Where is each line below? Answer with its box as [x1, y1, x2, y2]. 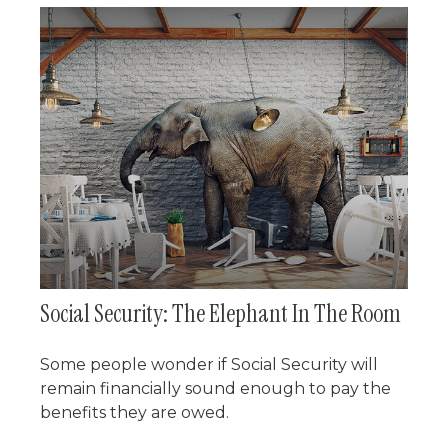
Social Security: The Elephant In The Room [40, 298, 401, 330]
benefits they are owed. [40, 403, 229, 423]
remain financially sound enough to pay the [40, 379, 391, 399]
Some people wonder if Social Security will [40, 355, 378, 375]
